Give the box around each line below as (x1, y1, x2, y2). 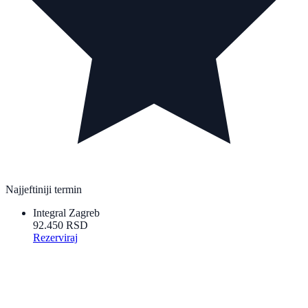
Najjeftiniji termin (5, 183, 82, 195)
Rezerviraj (33, 231, 78, 243)
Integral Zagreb (33, 206, 100, 219)
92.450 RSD (33, 219, 88, 231)
